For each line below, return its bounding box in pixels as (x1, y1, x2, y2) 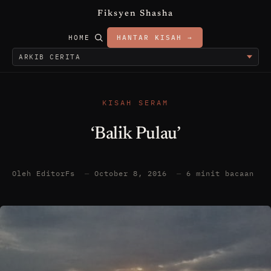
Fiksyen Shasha (97, 10, 174, 18)
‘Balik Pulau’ (90, 126, 181, 143)
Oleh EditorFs (12, 169, 80, 178)
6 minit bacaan (186, 169, 254, 178)
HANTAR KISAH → (117, 33, 193, 42)
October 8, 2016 (94, 169, 172, 178)
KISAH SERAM (102, 98, 169, 107)
